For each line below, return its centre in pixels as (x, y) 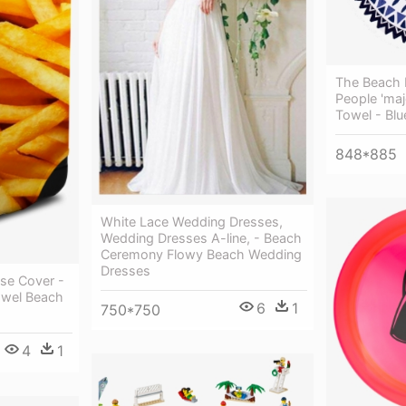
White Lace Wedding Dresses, (192, 222)
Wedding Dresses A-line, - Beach (201, 238)
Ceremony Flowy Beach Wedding (201, 255)
